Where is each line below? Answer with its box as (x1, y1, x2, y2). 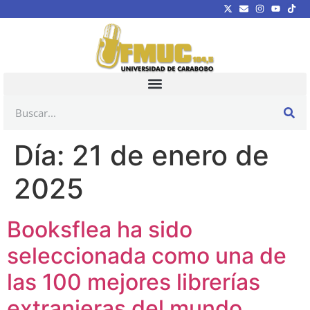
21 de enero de (72, 138, 269, 172)
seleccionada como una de (7, 241, 286, 269)
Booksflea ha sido (7, 215, 192, 243)
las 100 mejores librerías (7, 268, 260, 295)
